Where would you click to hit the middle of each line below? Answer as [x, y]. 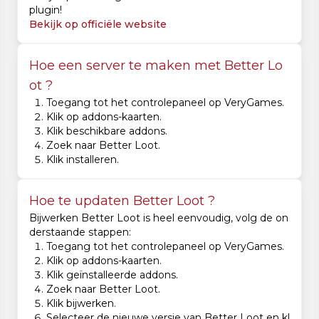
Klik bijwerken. [81, 303]
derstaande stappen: [80, 232]
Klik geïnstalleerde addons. [112, 275]
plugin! [46, 10]
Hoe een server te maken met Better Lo [156, 66]
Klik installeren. [83, 159]
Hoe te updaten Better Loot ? [122, 201]
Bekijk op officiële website [98, 24]
